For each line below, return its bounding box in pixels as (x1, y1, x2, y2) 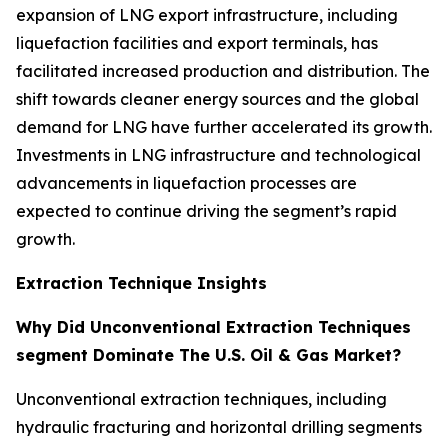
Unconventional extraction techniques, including (16, 388, 387, 409)
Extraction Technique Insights (16, 272, 267, 293)
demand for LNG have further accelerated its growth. (16, 116, 432, 137)
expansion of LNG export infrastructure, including (16, 4, 398, 25)
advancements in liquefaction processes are (16, 172, 357, 193)
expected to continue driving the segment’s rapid (16, 200, 397, 221)
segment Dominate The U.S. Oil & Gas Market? (16, 344, 401, 365)
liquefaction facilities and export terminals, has (16, 32, 378, 53)
